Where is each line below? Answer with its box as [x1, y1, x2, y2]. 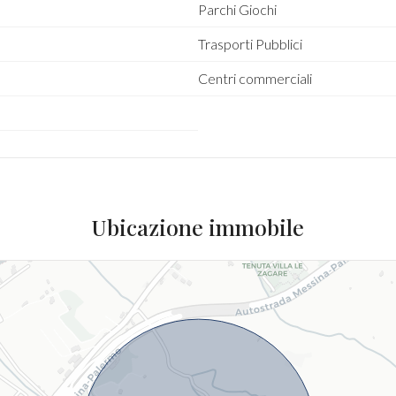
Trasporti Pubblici [197, 35, 302, 52]
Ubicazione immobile [91, 212, 305, 241]
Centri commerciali [197, 70, 312, 87]
